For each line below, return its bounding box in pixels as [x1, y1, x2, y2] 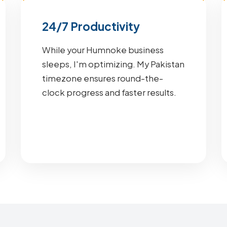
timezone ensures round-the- [42, 73, 163, 84]
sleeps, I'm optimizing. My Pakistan [42, 59, 184, 69]
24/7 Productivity [42, 19, 140, 33]
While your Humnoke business [42, 45, 164, 55]
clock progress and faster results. [42, 87, 176, 98]
